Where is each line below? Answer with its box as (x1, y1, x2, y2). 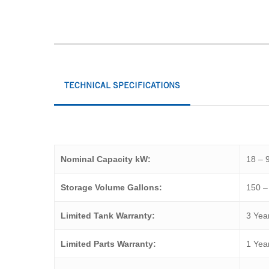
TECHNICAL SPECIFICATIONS (64, 80, 181, 91)
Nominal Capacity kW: (61, 154, 151, 165)
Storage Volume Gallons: (61, 183, 163, 193)
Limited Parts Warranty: (61, 239, 157, 249)
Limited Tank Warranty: (61, 211, 156, 221)
